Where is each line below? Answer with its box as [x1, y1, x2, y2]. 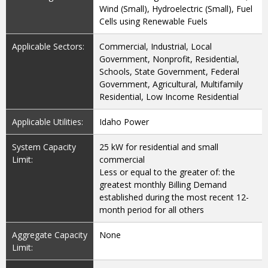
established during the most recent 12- [99, 191, 249, 203]
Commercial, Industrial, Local [99, 41, 212, 53]
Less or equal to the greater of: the [99, 166, 236, 178]
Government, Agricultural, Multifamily [99, 78, 243, 90]
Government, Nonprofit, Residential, [99, 53, 240, 65]
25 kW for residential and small [99, 141, 219, 153]
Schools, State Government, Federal [99, 66, 240, 78]
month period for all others [99, 204, 205, 216]
